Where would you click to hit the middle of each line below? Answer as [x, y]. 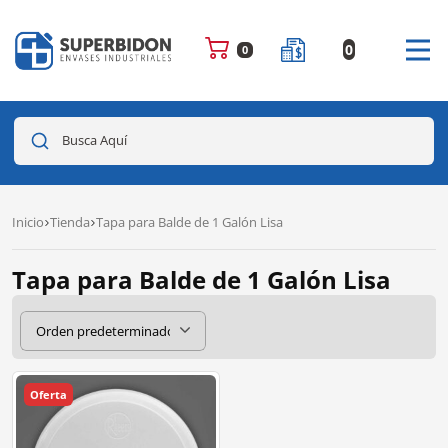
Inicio [28, 221]
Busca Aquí [95, 140]
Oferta [48, 394]
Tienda [70, 221]
